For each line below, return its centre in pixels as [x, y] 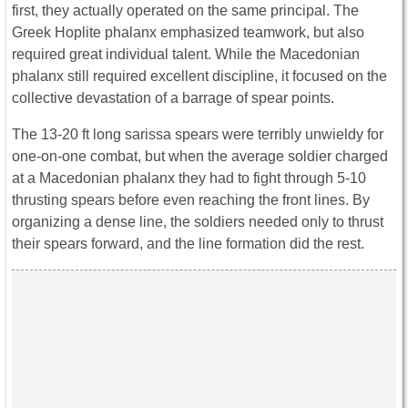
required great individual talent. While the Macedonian [186, 55]
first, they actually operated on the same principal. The [185, 11]
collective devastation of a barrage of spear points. [173, 98]
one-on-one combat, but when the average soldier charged [200, 157]
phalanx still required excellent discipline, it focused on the [199, 76]
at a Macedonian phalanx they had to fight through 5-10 [189, 178]
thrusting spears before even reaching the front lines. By [191, 200]
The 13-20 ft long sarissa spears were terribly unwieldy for [198, 135]
